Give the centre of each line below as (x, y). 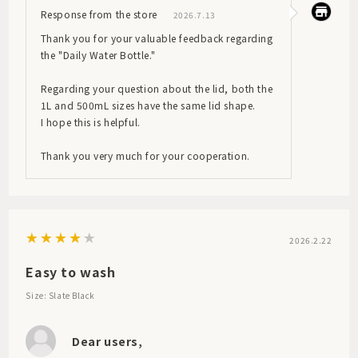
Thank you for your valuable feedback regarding (157, 38)
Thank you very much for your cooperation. (145, 156)
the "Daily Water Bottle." (98, 55)
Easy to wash (71, 272)
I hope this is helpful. (90, 122)
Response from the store (99, 14)
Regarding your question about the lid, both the (157, 89)
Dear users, (107, 341)
